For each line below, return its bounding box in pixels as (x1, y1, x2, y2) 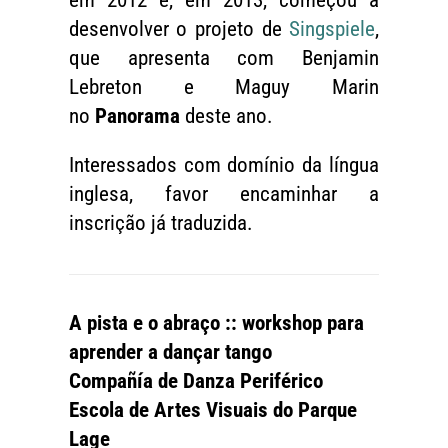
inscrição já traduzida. (68, 211, 253, 236)
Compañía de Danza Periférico (68, 369, 323, 394)
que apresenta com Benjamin (68, 46, 380, 71)
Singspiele (289, 17, 376, 42)
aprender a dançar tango (68, 340, 272, 365)
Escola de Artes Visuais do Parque (68, 398, 357, 423)
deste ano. (179, 104, 273, 129)
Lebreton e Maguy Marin (68, 75, 380, 100)
